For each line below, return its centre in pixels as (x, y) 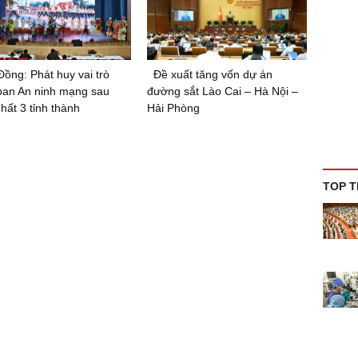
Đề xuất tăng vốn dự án (213, 74)
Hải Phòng (173, 108)
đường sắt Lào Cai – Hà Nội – (223, 91)
